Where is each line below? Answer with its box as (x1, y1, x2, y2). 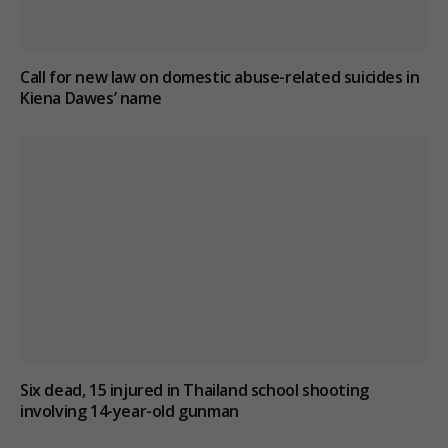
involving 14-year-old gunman (20, 400, 239, 423)
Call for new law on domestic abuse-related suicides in (20, 65, 420, 88)
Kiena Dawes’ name (20, 86, 162, 109)
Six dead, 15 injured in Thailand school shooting (20, 379, 369, 402)
